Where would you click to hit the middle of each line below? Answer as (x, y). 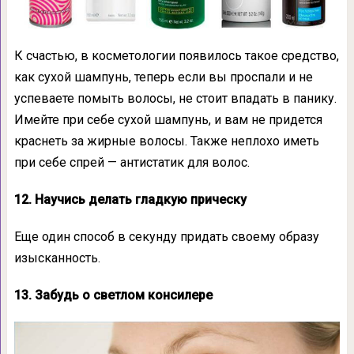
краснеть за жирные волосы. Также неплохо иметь (166, 141)
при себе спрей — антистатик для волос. (132, 163)
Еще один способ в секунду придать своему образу (166, 237)
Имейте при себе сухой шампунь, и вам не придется (168, 120)
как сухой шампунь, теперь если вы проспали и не (163, 77)
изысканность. (57, 258)
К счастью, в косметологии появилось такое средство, (176, 56)
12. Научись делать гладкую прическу (130, 200)
